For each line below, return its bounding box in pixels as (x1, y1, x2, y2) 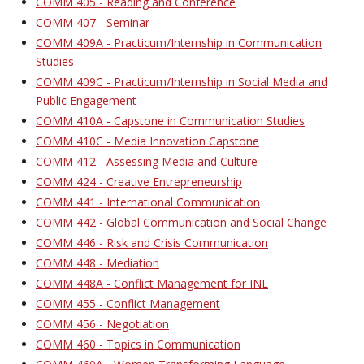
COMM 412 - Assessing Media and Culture (36, 154, 258, 169)
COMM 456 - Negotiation (36, 316, 169, 331)
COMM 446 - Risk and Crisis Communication (36, 235, 268, 250)
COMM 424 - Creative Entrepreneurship (36, 174, 242, 189)
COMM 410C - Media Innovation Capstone (36, 133, 259, 149)
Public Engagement (36, 93, 136, 108)
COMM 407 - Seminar (36, 15, 149, 30)
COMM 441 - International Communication (36, 194, 260, 210)
